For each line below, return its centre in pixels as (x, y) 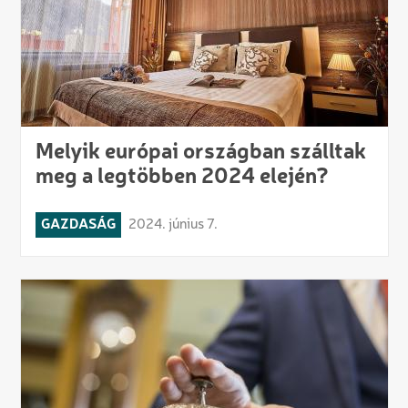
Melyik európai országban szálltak (200, 153)
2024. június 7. (173, 224)
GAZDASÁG (78, 224)
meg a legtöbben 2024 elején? (182, 177)
